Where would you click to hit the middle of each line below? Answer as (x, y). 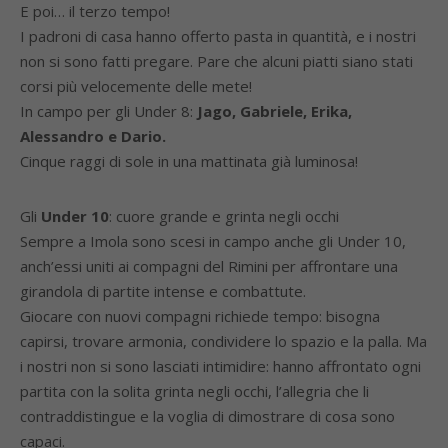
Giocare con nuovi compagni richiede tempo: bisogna (200, 316)
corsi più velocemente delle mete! (136, 86)
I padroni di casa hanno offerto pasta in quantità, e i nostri (218, 36)
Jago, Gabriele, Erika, (274, 111)
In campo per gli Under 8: (108, 111)
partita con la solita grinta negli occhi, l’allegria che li (194, 391)
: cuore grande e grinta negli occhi (224, 216)
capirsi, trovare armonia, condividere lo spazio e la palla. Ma (223, 341)
